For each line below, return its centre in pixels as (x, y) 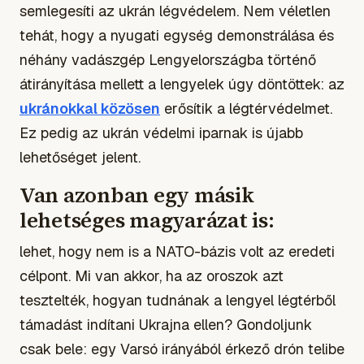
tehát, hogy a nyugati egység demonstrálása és (177, 35)
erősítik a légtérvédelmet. (246, 108)
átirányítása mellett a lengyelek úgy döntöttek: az (182, 84)
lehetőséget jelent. (80, 157)
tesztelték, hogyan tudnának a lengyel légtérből (178, 300)
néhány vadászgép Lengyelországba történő (168, 59)
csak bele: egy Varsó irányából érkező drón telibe (182, 349)
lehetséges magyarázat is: (147, 220)
